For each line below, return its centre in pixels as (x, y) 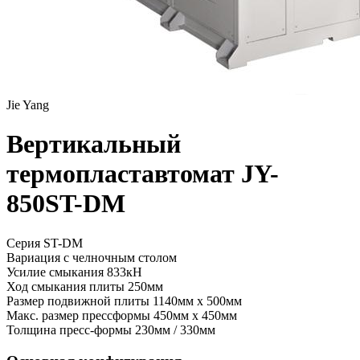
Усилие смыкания (57, 272)
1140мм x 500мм (197, 301)
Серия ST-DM (45, 243)
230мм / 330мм (175, 329)
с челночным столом (120, 257)
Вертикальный (94, 144)
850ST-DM (66, 204)
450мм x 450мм (195, 315)
